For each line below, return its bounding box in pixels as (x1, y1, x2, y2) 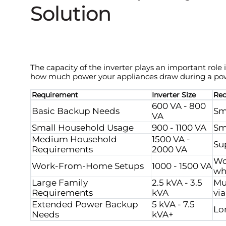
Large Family (32, 178, 88, 188)
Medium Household (32, 134, 117, 145)
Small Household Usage (32, 123, 134, 133)
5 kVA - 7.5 (152, 199, 195, 210)
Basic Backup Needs (32, 106, 120, 117)
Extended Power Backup (32, 199, 138, 210)
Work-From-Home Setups (32, 161, 144, 172)
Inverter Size (152, 90, 196, 100)
